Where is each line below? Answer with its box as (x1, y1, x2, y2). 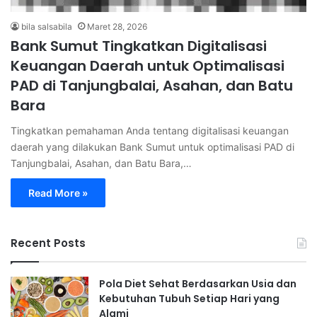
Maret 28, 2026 (87, 21, 147, 32)
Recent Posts (11, 235, 86, 250)
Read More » (28, 186, 88, 199)
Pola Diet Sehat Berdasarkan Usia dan (99, 276, 296, 291)
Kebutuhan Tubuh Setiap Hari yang (99, 291, 279, 306)
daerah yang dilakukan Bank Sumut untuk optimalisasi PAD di (11, 140, 294, 153)
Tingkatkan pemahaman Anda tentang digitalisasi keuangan (11, 124, 289, 137)
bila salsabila (21, 21, 72, 32)
